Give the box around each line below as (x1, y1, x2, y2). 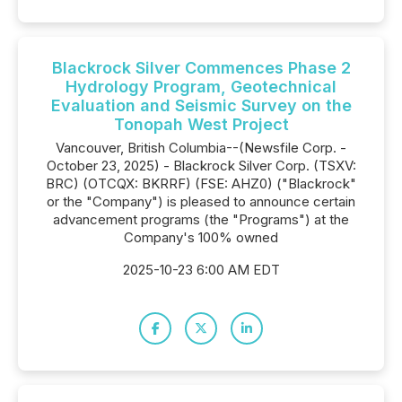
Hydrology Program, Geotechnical (66, 77, 336, 96)
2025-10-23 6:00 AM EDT (122, 261, 280, 278)
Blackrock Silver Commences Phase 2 (51, 58, 351, 77)
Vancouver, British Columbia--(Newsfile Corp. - (56, 139, 346, 156)
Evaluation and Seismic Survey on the (50, 96, 352, 115)
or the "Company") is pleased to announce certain (47, 193, 355, 210)
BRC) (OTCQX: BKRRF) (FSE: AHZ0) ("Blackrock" (46, 175, 356, 192)
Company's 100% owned (124, 229, 278, 246)
